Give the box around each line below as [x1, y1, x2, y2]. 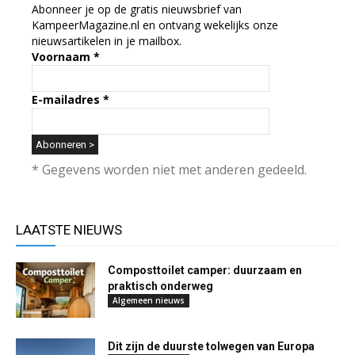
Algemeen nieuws [113, 295, 185, 307]
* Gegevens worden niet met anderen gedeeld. [32, 161, 307, 179]
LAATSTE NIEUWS [16, 222, 122, 239]
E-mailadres [32, 92, 103, 108]
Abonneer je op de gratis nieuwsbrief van [32, 2, 242, 17]
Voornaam [32, 49, 94, 65]
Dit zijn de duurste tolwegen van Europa [108, 340, 315, 353]
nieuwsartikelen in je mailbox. [32, 33, 181, 49]
